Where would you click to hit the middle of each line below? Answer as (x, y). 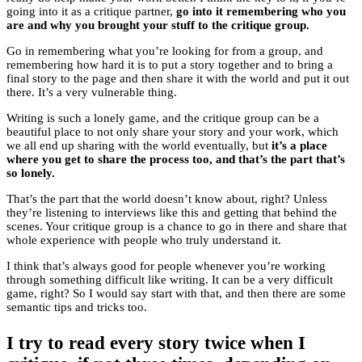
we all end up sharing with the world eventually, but (139, 146)
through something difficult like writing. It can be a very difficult (170, 280)
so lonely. (31, 173)
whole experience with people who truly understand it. (144, 240)
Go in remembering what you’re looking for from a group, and (165, 51)
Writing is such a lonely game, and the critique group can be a (163, 118)
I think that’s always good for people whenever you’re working (166, 266)
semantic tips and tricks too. (77, 307)
